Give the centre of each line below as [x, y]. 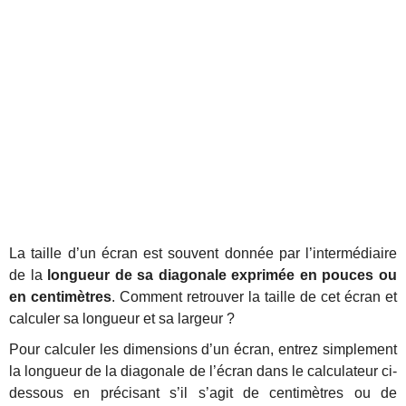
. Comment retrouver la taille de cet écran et [254, 297]
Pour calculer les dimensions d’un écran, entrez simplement [203, 349]
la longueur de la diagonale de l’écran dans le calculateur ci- [203, 371]
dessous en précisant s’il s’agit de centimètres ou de [203, 393]
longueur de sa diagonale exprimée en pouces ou [222, 275]
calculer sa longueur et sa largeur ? [122, 319]
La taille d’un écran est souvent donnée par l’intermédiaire [203, 253]
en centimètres [60, 297]
